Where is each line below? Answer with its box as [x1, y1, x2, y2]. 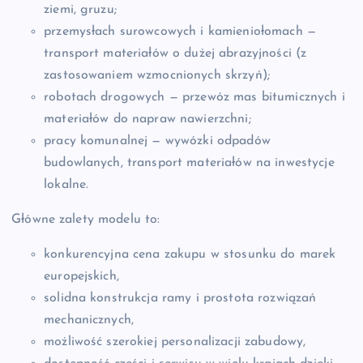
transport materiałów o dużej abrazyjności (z [44, 46, 307, 60]
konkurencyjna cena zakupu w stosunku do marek [44, 247, 336, 261]
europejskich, [44, 269, 119, 283]
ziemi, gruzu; [44, 2, 117, 16]
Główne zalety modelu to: [11, 212, 160, 226]
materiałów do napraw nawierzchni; [44, 112, 251, 126]
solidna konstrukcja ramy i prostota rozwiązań [44, 291, 317, 305]
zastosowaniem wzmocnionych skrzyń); [44, 68, 271, 82]
